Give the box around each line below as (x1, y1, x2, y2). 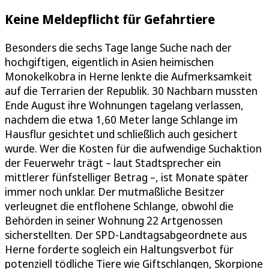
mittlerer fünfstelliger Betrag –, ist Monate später (5, 170, 249, 185)
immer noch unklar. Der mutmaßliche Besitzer (5, 184, 225, 199)
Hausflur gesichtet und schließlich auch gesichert (5, 127, 238, 142)
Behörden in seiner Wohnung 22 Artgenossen (5, 213, 223, 228)
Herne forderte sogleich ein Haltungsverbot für (5, 242, 234, 257)
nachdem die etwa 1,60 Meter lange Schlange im (5, 112, 238, 127)
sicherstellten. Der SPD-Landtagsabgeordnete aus (5, 228, 247, 243)
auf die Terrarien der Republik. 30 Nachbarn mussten (5, 83, 258, 98)
